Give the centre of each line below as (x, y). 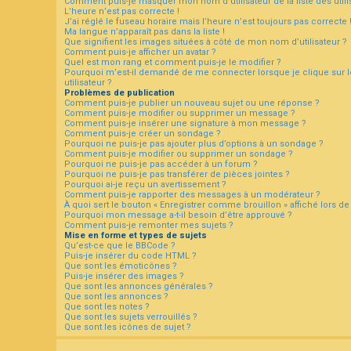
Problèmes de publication (119, 92)
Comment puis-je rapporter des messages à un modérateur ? (192, 194)
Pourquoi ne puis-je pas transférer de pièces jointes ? (177, 174)
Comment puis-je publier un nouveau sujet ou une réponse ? (192, 103)
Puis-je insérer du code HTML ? (130, 255)
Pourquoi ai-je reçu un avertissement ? (145, 184)
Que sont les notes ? (107, 306)
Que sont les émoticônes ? (121, 266)
